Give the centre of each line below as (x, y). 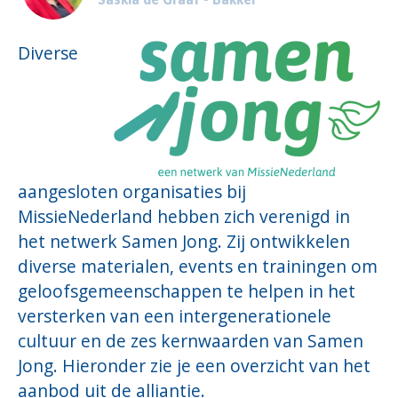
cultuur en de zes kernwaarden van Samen (191, 340)
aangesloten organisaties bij (132, 191)
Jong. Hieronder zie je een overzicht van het (194, 365)
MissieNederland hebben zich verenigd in (184, 216)
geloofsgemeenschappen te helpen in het (187, 291)
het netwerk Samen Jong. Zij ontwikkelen (184, 241)
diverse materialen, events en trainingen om (198, 266)
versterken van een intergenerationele (175, 315)
